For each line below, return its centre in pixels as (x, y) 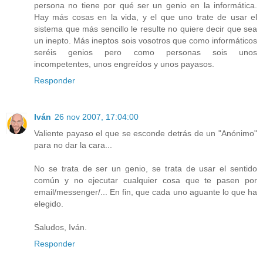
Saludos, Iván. (60, 227)
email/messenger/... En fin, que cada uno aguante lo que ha (146, 192)
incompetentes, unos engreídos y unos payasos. (124, 64)
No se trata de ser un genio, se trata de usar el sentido (146, 168)
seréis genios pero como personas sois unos (146, 52)
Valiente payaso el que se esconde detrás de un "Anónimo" (146, 133)
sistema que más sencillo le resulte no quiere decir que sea (146, 28)
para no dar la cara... (73, 145)
